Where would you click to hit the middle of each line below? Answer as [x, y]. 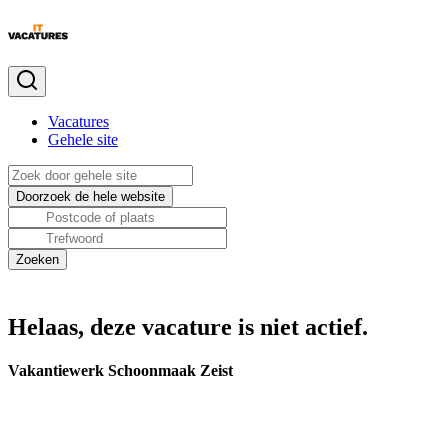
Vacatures [78, 121]
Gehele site [83, 139]
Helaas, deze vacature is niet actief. [188, 327]
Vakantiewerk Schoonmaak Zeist [120, 371]
